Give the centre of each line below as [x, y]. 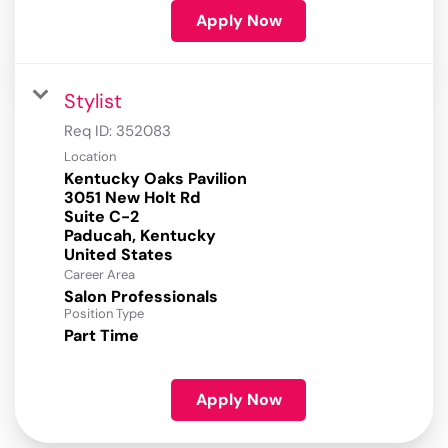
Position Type [104, 314]
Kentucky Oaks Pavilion [155, 179]
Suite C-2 [101, 217]
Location [90, 157]
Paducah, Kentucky [140, 236]
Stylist [93, 101]
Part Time [101, 336]
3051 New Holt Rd [132, 198]
